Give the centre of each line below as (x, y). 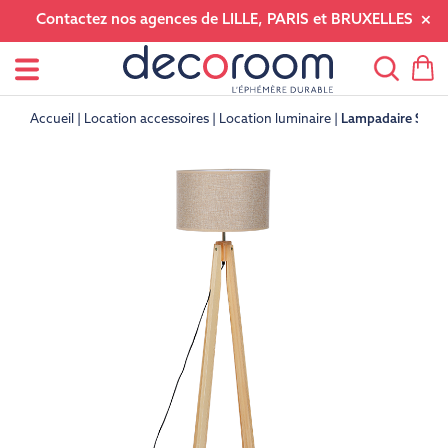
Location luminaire (275, 119)
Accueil (52, 119)
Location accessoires (146, 119)
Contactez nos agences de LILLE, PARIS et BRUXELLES (224, 20)
